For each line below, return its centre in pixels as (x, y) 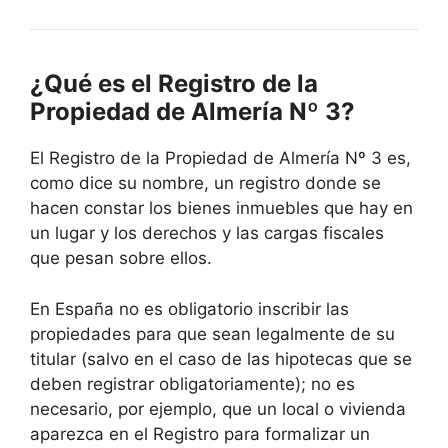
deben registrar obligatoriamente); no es (192, 383)
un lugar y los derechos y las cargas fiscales (207, 233)
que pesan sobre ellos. (121, 258)
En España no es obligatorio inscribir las (189, 308)
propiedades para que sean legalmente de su (212, 333)
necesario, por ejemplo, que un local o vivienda (218, 408)
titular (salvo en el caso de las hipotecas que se (221, 358)
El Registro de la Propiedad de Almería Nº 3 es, (220, 158)
